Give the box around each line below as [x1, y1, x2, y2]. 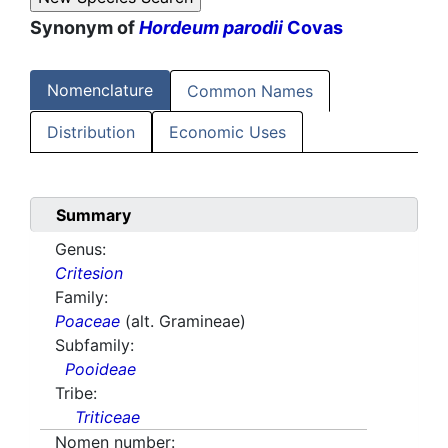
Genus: [55, 239, 106, 260]
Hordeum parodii [139, 17, 283, 39]
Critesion [55, 263, 123, 284]
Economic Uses [169, 122, 286, 143]
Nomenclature [47, 80, 153, 101]
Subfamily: [55, 335, 134, 356]
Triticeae [75, 407, 140, 428]
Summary [56, 205, 131, 226]
